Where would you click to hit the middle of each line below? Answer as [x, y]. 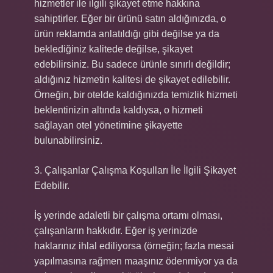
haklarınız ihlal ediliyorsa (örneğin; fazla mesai [134, 246]
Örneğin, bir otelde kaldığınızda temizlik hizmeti [136, 95]
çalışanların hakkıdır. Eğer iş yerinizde [116, 231]
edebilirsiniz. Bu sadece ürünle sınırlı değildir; [132, 64]
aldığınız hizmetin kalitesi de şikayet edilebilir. [132, 80]
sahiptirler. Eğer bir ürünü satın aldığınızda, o [130, 19]
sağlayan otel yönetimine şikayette [108, 125]
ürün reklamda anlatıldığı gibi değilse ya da [127, 34]
